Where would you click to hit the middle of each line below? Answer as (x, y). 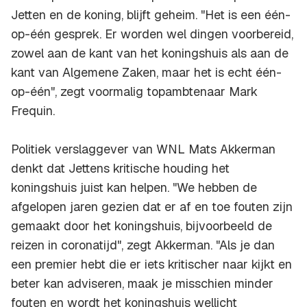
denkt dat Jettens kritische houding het (120, 169)
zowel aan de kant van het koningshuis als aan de (150, 53)
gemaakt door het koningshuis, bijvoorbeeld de (142, 226)
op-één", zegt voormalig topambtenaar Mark (134, 92)
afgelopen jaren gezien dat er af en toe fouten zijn (152, 207)
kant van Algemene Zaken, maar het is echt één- (146, 73)
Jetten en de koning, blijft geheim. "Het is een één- (151, 15)
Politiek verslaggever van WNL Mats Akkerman (143, 149)
